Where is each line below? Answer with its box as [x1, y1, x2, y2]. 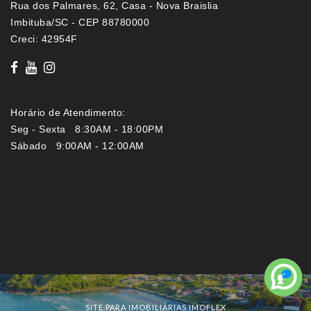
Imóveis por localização [21, 244, 113, 255]
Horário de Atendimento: [10, 107, 126, 119]
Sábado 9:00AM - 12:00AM [10, 140, 144, 152]
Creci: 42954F [10, 33, 78, 45]
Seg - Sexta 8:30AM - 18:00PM [10, 124, 163, 135]
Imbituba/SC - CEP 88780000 [10, 17, 149, 28]
